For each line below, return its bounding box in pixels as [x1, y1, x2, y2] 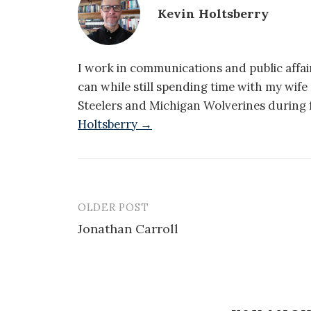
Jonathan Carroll [78, 220, 178, 237]
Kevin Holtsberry [158, 5, 269, 22]
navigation [77, 228, 167, 253]
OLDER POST [78, 200, 149, 214]
